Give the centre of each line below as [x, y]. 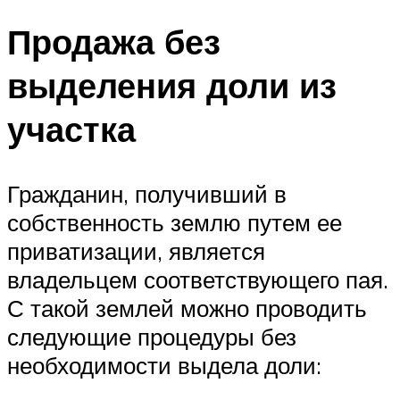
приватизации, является [136, 250]
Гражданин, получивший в [147, 193]
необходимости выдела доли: [164, 365]
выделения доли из [172, 85]
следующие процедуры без [152, 336]
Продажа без [114, 41]
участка [71, 129]
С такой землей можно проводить [187, 308]
